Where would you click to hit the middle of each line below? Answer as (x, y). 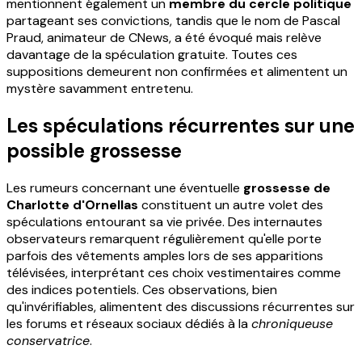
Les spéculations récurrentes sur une (181, 125)
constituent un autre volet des (231, 204)
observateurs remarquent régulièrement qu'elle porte (164, 238)
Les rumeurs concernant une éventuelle (125, 187)
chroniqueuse (292, 323)
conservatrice (48, 340)
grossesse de (287, 187)
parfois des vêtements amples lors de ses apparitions (165, 255)
